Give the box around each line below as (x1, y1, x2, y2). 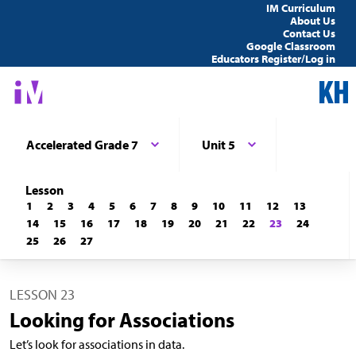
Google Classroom (246, 39, 335, 53)
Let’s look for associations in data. (10, 336, 184, 352)
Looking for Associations (10, 307, 234, 333)
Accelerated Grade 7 (26, 137, 138, 153)
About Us (290, 14, 335, 28)
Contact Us (283, 26, 335, 41)
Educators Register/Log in (211, 52, 335, 66)
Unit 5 (202, 137, 235, 153)
